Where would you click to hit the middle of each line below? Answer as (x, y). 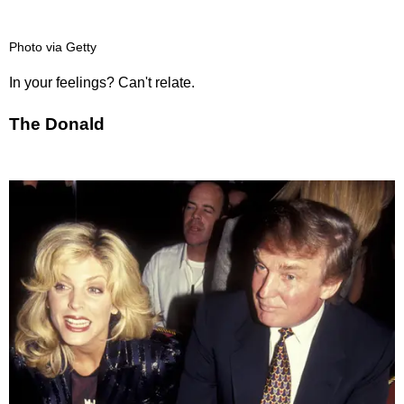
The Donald (57, 124)
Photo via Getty (53, 48)
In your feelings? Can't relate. (102, 83)
